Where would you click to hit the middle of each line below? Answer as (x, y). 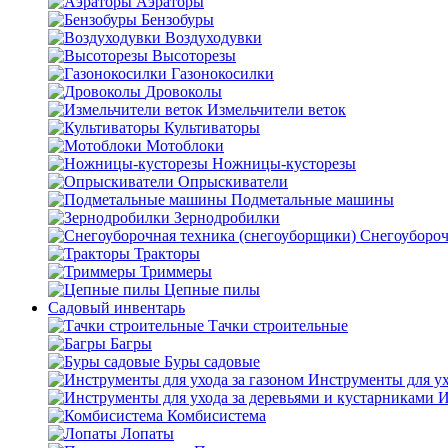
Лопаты (147, 433)
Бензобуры (177, 19)
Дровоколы (183, 91)
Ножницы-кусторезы (284, 163)
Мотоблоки (185, 145)
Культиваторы (212, 127)
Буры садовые (212, 361)
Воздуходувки (213, 37)
